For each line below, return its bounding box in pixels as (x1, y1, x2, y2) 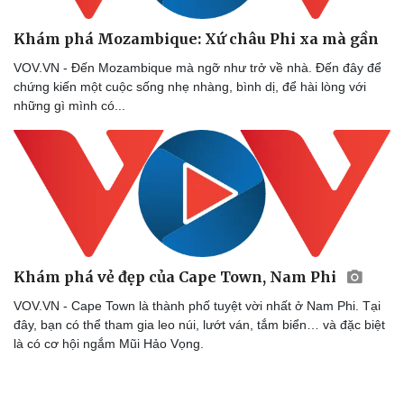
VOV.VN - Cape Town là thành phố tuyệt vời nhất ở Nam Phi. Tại (14, 298, 381, 313)
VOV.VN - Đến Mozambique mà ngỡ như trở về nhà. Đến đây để (14, 60, 381, 76)
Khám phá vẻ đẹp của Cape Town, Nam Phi (14, 267, 340, 286)
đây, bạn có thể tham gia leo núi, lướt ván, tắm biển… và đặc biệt (14, 317, 385, 332)
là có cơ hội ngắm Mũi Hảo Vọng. (14, 335, 204, 351)
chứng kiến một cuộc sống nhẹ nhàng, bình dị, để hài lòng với (14, 79, 366, 95)
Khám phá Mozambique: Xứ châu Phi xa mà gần (14, 30, 379, 49)
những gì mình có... (14, 98, 125, 114)
